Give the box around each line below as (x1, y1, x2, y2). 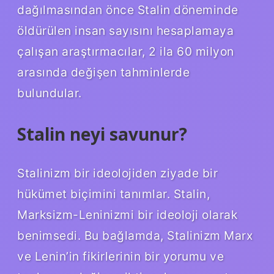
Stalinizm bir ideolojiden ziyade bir (17, 165, 218, 180)
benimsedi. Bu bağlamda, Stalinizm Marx (17, 228, 253, 243)
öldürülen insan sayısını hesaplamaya (17, 23, 234, 38)
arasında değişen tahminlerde (17, 64, 190, 80)
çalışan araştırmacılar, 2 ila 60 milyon (17, 43, 234, 59)
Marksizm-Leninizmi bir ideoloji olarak (17, 207, 237, 222)
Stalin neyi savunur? (17, 122, 187, 146)
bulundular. (17, 85, 82, 100)
